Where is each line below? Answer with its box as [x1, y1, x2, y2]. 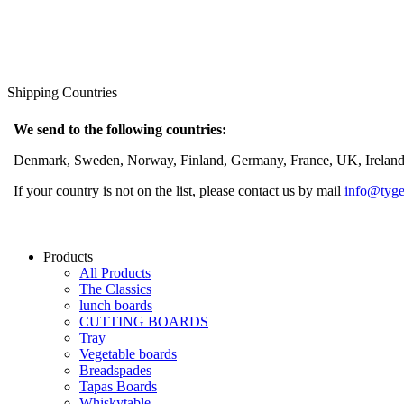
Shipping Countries [7, 84, 117, 100]
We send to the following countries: [14, 121, 226, 137]
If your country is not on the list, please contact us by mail [14, 182, 344, 198]
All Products [79, 264, 151, 280]
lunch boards [79, 297, 152, 313]
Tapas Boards [79, 378, 157, 394]
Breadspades [79, 362, 151, 378]
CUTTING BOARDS [79, 313, 208, 329]
